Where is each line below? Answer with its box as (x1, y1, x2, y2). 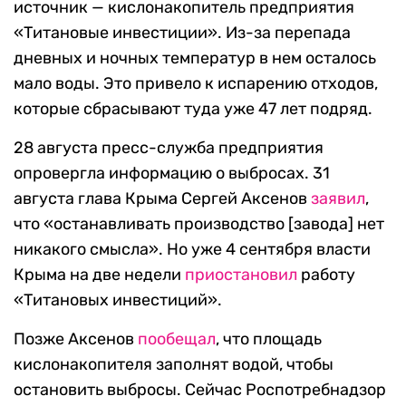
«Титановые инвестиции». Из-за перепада (14, 23, 351, 43)
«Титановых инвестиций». (14, 290, 222, 311)
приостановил (185, 265, 297, 285)
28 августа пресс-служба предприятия (14, 138, 324, 159)
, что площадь (216, 329, 322, 350)
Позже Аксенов (14, 329, 138, 350)
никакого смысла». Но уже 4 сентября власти (14, 239, 371, 260)
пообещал (138, 329, 216, 350)
